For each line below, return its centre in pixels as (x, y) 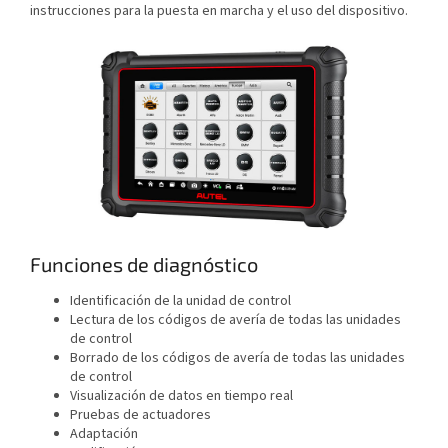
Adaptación (104, 433)
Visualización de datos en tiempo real (181, 395)
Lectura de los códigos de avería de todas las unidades (235, 319)
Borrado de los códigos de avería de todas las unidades (237, 357)
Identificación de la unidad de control (180, 300)
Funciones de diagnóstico (144, 264)
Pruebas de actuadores (140, 414)
